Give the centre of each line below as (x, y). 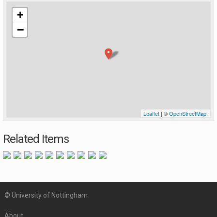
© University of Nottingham (46, 195)
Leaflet (151, 113)
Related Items (36, 139)
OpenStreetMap (188, 113)
